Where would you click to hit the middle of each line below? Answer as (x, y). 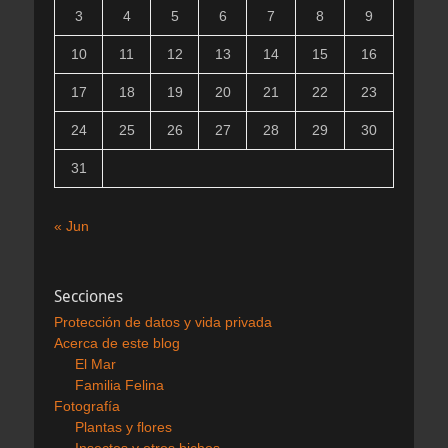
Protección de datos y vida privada (163, 322)
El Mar (95, 364)
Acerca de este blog (117, 343)
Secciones (88, 297)
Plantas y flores (123, 427)
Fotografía (87, 406)
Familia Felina (119, 385)
